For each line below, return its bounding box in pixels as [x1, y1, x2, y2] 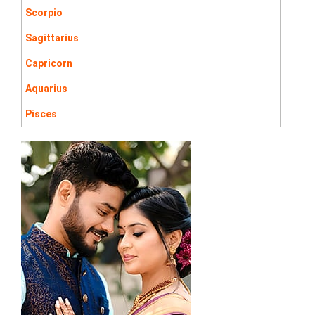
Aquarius [25, 82, 67, 94]
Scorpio [25, 6, 63, 18]
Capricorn [25, 57, 72, 69]
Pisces [25, 108, 57, 120]
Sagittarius [25, 32, 79, 44]
